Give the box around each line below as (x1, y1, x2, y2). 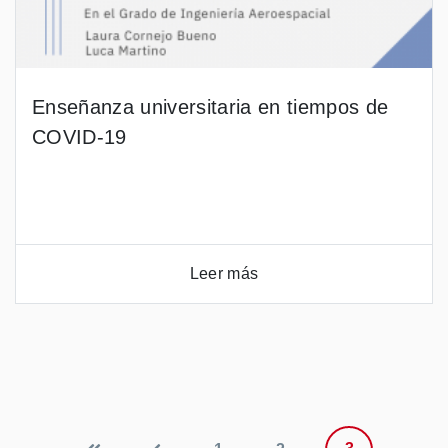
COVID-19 (32, 126, 127, 148)
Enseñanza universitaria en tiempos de (32, 96, 389, 118)
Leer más (189, 265, 259, 282)
